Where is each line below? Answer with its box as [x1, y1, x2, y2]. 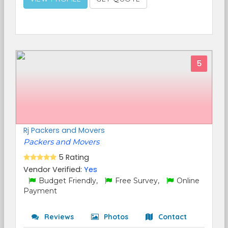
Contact [156, 212, 187, 221]
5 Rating [59, 152, 89, 162]
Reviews [42, 212, 74, 221]
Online [175, 176, 199, 185]
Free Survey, [113, 176, 161, 185]
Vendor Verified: [23, 164, 84, 175]
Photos [102, 212, 128, 221]
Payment [23, 186, 57, 195]
